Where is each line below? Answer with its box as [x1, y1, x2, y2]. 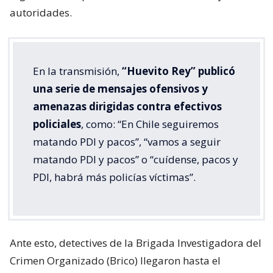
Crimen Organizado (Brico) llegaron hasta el [10, 253, 221, 268]
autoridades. [10, 5, 72, 20]
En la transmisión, [33, 64, 122, 79]
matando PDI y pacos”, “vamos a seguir [33, 135, 221, 149]
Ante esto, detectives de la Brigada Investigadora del [10, 236, 261, 250]
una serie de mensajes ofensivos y [33, 82, 208, 96]
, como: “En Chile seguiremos [81, 117, 219, 132]
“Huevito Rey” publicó [122, 64, 235, 79]
